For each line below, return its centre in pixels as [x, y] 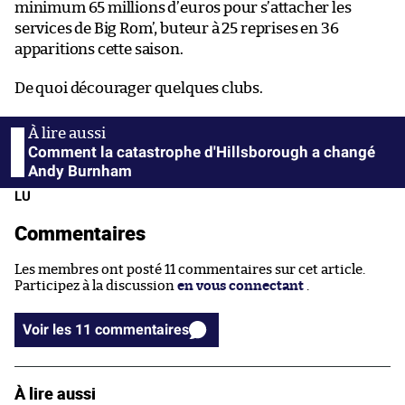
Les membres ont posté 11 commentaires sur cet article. [190, 269]
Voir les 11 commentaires [142, 329]
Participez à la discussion [96, 286]
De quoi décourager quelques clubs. [139, 88]
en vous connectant [240, 286]
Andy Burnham [80, 170]
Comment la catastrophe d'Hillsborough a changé [202, 151]
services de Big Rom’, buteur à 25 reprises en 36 [177, 28]
